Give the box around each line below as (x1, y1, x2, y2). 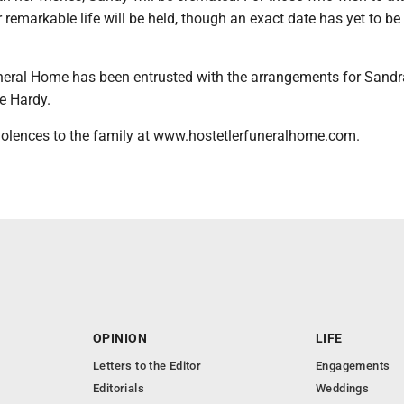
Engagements (316, 359, 390, 372)
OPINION (93, 331, 147, 345)
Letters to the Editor (93, 359, 202, 372)
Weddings (316, 381, 370, 395)
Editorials (93, 381, 144, 395)
